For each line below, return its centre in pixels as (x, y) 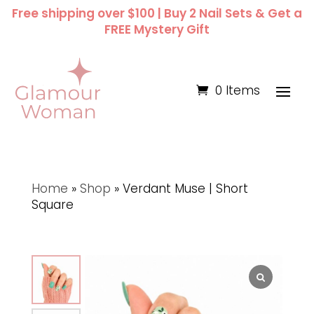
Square (52, 205)
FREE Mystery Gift (157, 29)
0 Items (237, 90)
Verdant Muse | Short (185, 189)
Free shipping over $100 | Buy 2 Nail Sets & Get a (157, 13)
